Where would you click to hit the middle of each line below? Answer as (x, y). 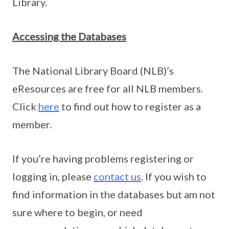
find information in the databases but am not (114, 194)
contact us (117, 177)
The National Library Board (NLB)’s (93, 71)
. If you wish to (174, 177)
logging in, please (53, 177)
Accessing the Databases (69, 37)
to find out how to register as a (130, 107)
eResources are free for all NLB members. (108, 89)
